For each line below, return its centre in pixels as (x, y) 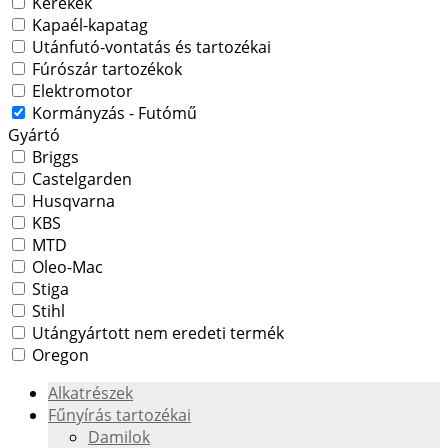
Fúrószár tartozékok (105, 69)
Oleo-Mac (65, 267)
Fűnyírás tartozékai (119, 415)
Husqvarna (71, 201)
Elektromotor (80, 91)
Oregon (58, 355)
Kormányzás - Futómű (112, 113)
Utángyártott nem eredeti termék (156, 333)
